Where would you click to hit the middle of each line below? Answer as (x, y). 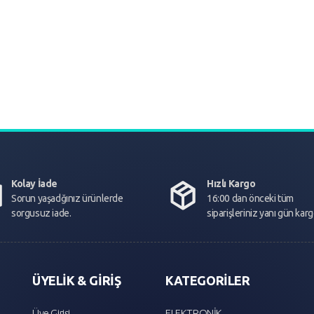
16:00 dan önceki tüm (250, 198)
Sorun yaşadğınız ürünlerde (67, 198)
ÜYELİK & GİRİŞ (77, 280)
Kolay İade (34, 183)
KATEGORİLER (208, 280)
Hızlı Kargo (231, 183)
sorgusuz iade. (41, 213)
